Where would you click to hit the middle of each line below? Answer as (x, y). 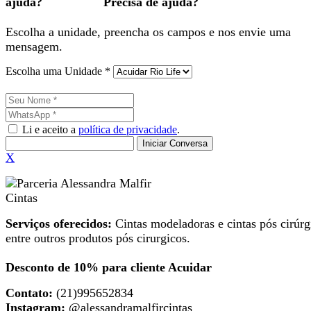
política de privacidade (128, 129)
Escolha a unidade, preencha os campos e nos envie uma (148, 32)
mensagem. (34, 46)
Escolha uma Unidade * (58, 71)
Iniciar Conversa (175, 143)
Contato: (29, 293)
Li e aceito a (49, 129)
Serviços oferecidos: (60, 223)
